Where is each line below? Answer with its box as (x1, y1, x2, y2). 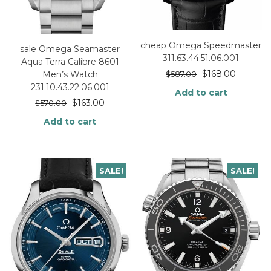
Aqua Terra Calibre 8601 (21, 56, 119, 67)
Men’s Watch (42, 68, 98, 80)
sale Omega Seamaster (20, 43, 120, 54)
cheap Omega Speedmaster (140, 39, 262, 51)
